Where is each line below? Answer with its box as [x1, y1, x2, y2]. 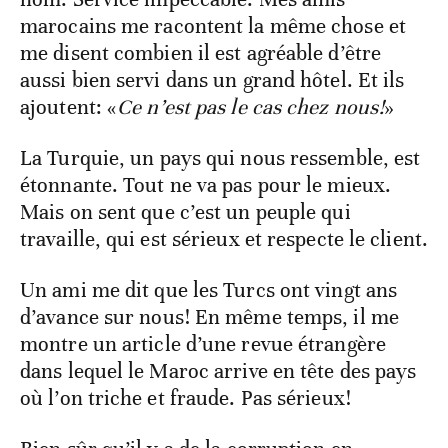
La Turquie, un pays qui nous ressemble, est [20, 145, 421, 172]
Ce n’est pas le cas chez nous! [117, 94, 385, 121]
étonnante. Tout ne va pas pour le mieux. [20, 172, 392, 199]
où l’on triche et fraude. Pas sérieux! [20, 385, 351, 412]
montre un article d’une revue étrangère [20, 331, 386, 358]
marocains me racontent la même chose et [20, 13, 406, 40]
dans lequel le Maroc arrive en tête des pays [20, 358, 417, 385]
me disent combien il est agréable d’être [20, 40, 382, 67]
